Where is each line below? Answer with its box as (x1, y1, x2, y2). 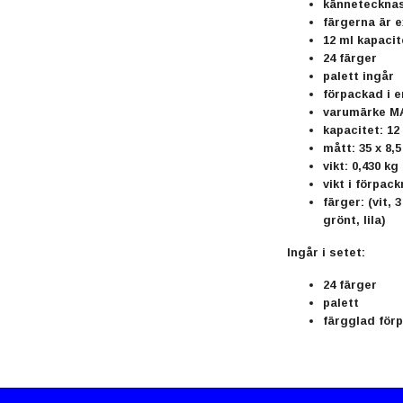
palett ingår (323, 68, 394, 83)
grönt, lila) (323, 212, 385, 227)
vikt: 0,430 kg (323, 158, 399, 173)
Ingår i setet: (287, 245, 365, 259)
